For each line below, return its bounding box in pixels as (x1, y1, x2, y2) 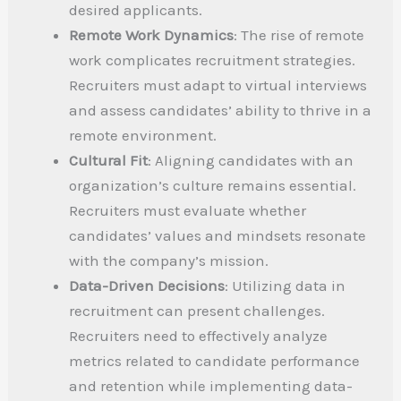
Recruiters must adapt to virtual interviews (69, 76, 368, 95)
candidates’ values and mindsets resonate (69, 226, 367, 245)
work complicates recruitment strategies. (69, 51, 356, 70)
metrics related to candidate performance (69, 352, 361, 371)
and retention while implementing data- (69, 377, 354, 396)
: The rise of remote (234, 26, 365, 45)
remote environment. (69, 126, 218, 145)
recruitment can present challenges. (69, 302, 326, 320)
